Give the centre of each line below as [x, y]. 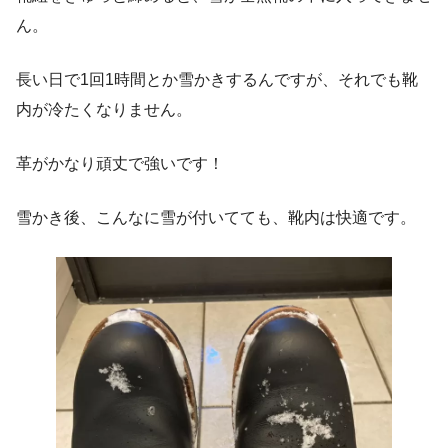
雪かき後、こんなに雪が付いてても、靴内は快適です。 [216, 217]
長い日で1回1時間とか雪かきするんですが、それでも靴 [217, 79]
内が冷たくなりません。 [104, 109]
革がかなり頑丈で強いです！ [120, 163]
